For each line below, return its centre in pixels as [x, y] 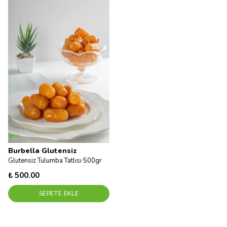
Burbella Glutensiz [43, 151]
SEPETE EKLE [59, 194]
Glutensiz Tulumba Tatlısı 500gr [55, 161]
